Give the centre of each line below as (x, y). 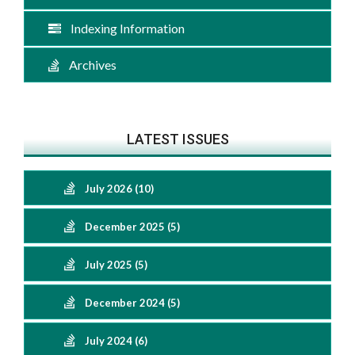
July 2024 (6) (116, 341)
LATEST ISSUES (177, 139)
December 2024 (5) (132, 303)
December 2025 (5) (132, 227)
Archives (88, 65)
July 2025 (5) (116, 265)
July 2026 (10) (119, 189)
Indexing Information (123, 28)
